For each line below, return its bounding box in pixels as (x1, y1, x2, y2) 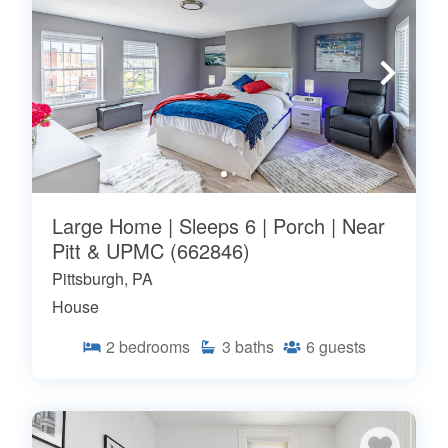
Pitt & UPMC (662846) (52, 235, 250, 265)
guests (319, 334, 366, 358)
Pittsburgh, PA (52, 266, 153, 290)
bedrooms (119, 334, 190, 358)
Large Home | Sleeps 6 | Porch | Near (52, 210, 385, 240)
